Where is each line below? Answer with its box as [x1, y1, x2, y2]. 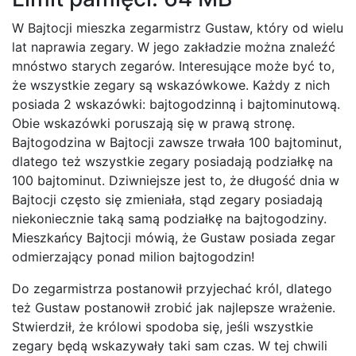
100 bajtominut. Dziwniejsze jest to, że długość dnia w [12, 172, 339, 188]
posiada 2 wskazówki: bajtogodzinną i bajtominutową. [12, 96, 340, 112]
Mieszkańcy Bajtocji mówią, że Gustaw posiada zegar [12, 230, 335, 246]
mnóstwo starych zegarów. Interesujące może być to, [12, 58, 335, 74]
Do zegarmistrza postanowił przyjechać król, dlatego [12, 281, 332, 296]
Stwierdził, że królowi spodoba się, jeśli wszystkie [12, 319, 313, 335]
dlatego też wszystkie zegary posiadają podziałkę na [12, 153, 333, 169]
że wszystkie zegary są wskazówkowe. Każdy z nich [12, 77, 330, 93]
